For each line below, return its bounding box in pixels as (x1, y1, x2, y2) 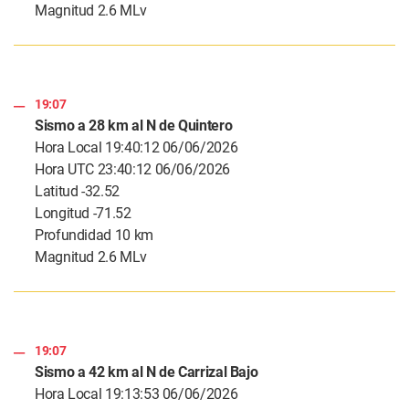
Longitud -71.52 (35, 204, 131, 223)
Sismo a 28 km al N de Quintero (35, 117, 233, 135)
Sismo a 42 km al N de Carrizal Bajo (35, 363, 258, 382)
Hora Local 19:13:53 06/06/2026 (35, 385, 238, 404)
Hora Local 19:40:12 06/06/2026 (35, 139, 238, 157)
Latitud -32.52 (35, 183, 120, 201)
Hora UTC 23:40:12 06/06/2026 (35, 161, 230, 179)
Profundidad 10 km (35, 226, 153, 245)
